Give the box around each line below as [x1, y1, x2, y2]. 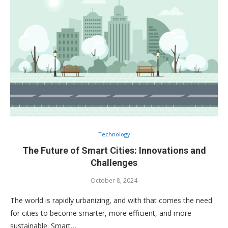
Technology [98, 130, 130, 138]
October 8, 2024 [91, 176, 137, 185]
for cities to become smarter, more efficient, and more [10, 208, 191, 218]
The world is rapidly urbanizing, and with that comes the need [10, 195, 212, 205]
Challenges [91, 157, 137, 168]
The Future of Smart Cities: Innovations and [22, 145, 206, 156]
